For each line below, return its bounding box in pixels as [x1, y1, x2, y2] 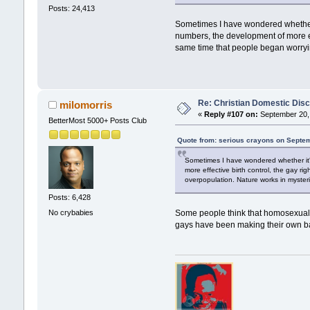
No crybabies [48, 208, 93, 217]
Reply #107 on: [203, 109, 258, 118]
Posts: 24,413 [48, 4, 95, 13]
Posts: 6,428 [48, 193, 91, 202]
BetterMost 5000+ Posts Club [48, 116, 147, 125]
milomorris [60, 98, 113, 111]
